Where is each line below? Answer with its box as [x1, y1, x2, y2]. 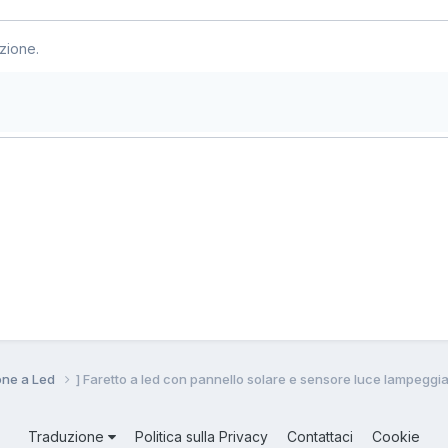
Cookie [372, 427, 420, 445]
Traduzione [28, 427, 108, 445]
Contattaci [287, 427, 353, 445]
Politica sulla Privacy [135, 427, 268, 445]
